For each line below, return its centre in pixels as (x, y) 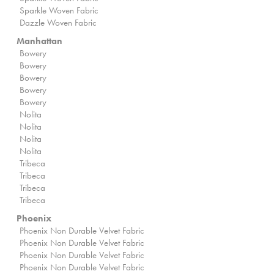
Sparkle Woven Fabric (59, 11)
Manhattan (39, 41)
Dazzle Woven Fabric (58, 23)
